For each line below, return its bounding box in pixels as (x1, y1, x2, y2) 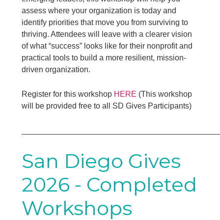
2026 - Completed (22, 172, 197, 196)
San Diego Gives (22, 148, 181, 173)
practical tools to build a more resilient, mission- (22, 53, 187, 62)
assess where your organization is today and (22, 6, 177, 15)
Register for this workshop (22, 89, 114, 98)
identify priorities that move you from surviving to (22, 18, 189, 27)
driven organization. (22, 65, 91, 74)
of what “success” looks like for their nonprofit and (22, 41, 193, 50)
